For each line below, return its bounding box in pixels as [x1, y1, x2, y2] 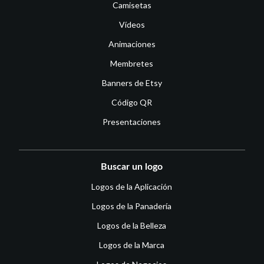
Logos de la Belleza [97, 220, 167, 231]
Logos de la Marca [99, 240, 165, 250]
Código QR [111, 97, 153, 108]
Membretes [110, 58, 154, 69]
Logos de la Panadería [92, 201, 172, 212]
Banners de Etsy [101, 78, 162, 88]
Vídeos [118, 19, 145, 30]
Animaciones [108, 39, 156, 49]
